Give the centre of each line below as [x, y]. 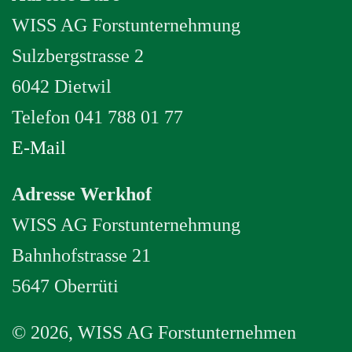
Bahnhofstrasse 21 [81, 255]
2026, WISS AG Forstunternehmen [163, 332]
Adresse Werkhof [82, 194]
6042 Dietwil [62, 86]
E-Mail [39, 148]
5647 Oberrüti [65, 286]
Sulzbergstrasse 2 [78, 56]
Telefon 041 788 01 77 [97, 117]
